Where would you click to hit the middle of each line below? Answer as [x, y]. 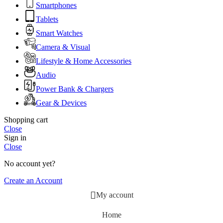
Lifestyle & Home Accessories [84, 61]
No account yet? [30, 164]
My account [114, 195]
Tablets [47, 19]
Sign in [15, 138]
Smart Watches [59, 33]
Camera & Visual [63, 47]
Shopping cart [26, 120]
